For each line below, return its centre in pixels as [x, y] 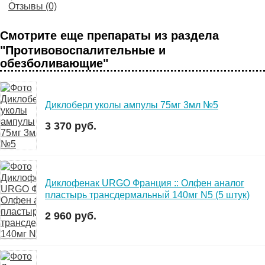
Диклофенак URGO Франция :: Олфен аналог [145, 183]
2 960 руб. [71, 216]
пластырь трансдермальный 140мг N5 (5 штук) [147, 195]
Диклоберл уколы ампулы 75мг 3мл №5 [132, 105]
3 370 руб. [71, 126]
